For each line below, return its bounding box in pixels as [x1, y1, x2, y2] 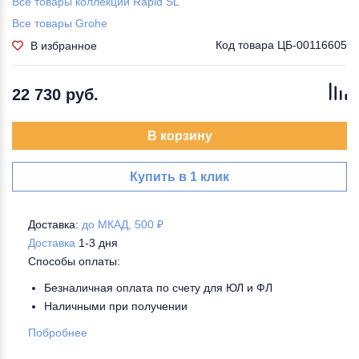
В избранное [30, 38, 97, 52]
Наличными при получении [44, 300, 188, 313]
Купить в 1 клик [130, 170, 229, 184]
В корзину [147, 129, 212, 143]
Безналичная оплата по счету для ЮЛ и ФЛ [44, 281, 272, 294]
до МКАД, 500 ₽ [82, 218, 163, 231]
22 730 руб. [12, 86, 99, 103]
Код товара [216, 38, 277, 51]
